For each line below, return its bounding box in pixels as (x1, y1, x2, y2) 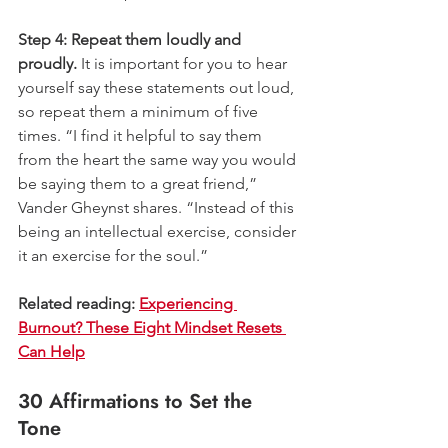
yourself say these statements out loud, (18, 77, 298, 97)
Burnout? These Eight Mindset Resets (18, 317, 286, 337)
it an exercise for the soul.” (18, 245, 212, 265)
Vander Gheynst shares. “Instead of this (18, 197, 298, 217)
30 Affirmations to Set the (18, 386, 258, 416)
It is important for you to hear (77, 53, 291, 73)
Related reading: (18, 293, 139, 313)
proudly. (18, 53, 77, 73)
